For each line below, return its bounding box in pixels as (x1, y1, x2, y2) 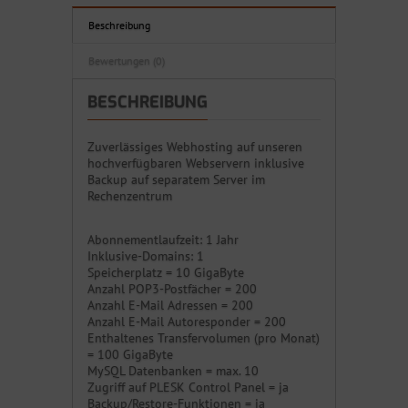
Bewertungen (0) (88, 54, 165, 68)
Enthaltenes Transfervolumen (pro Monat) (87, 330, 320, 347)
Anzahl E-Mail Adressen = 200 (87, 297, 253, 314)
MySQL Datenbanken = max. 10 (87, 362, 259, 380)
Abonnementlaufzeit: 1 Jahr (87, 231, 239, 249)
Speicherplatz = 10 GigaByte (87, 264, 244, 281)
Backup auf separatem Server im (87, 171, 265, 189)
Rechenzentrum (87, 188, 172, 205)
